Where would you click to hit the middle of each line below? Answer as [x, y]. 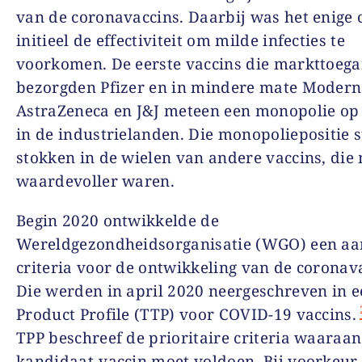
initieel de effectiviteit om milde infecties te [181, 40]
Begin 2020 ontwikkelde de [118, 220]
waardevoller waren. [96, 181]
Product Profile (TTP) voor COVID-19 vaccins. [187, 314]
